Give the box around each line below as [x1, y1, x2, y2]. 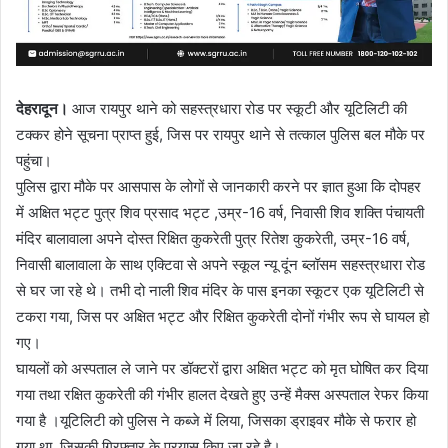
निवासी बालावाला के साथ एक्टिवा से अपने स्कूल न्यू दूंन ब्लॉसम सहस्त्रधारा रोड [16, 254, 425, 274]
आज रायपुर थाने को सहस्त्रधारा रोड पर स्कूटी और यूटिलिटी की [68, 98, 407, 118]
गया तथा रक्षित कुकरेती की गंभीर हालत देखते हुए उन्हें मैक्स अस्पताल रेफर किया [16, 384, 428, 404]
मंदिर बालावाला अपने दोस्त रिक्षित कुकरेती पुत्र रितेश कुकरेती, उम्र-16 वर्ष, [16, 228, 410, 248]
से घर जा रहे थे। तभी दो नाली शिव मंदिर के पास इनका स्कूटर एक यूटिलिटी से [16, 280, 424, 300]
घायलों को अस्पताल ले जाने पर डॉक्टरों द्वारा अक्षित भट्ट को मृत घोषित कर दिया [16, 358, 428, 378]
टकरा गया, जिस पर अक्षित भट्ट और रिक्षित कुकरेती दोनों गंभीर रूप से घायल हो [16, 306, 429, 326]
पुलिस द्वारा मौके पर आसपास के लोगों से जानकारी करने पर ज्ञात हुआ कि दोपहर [16, 176, 421, 196]
